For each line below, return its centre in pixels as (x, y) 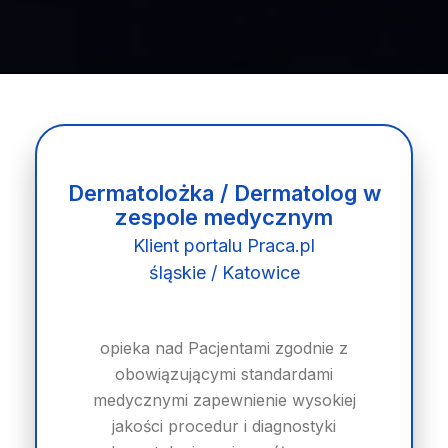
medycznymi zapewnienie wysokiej (224, 400)
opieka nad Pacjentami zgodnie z (224, 348)
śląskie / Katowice (224, 272)
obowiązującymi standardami (224, 374)
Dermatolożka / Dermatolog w (224, 193)
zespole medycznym (224, 217)
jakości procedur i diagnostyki (224, 426)
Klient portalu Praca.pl (224, 245)
